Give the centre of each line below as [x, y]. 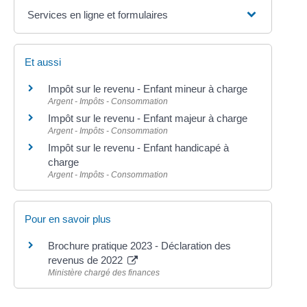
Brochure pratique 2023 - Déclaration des [140, 245]
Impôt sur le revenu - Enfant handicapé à [139, 147]
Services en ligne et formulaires [98, 14]
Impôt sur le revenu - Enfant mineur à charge [148, 88]
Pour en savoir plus [68, 219]
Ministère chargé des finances [104, 272]
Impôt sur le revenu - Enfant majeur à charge [148, 118]
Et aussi [43, 62]
